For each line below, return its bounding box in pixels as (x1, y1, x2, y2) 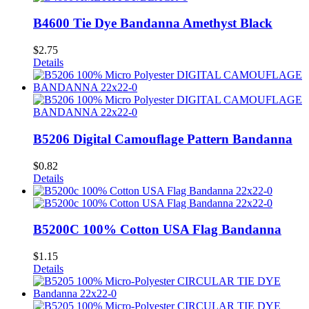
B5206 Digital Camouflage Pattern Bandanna (33, 131, 292, 146)
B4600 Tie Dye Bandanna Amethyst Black (33, 16, 272, 31)
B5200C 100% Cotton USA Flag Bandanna (33, 222, 281, 237)
